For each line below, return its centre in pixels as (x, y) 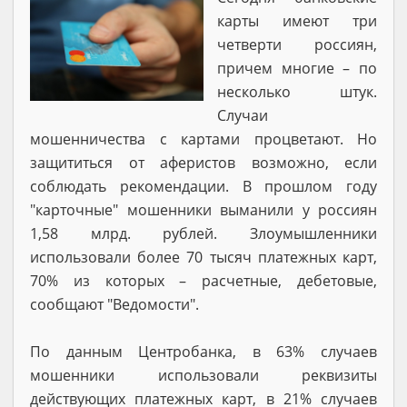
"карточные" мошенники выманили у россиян (203, 209)
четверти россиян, (297, 44)
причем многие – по (297, 68)
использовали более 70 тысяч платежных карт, (203, 257)
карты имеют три (297, 20)
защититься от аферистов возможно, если (203, 162)
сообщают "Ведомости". (114, 304)
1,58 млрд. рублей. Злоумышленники (203, 233)
